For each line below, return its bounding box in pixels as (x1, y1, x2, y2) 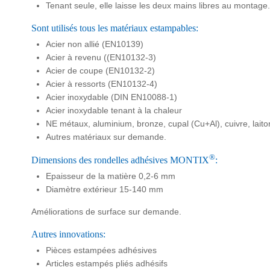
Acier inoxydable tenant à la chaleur (46, 105, 182, 115)
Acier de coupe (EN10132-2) (46, 65, 155, 75)
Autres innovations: (31, 228, 105, 239)
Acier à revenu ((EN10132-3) (46, 52, 156, 62)
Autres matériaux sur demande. (46, 131, 166, 142)
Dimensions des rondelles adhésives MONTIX (31, 154, 209, 165)
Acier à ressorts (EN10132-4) (46, 78, 157, 89)
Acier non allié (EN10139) (46, 39, 143, 49)
